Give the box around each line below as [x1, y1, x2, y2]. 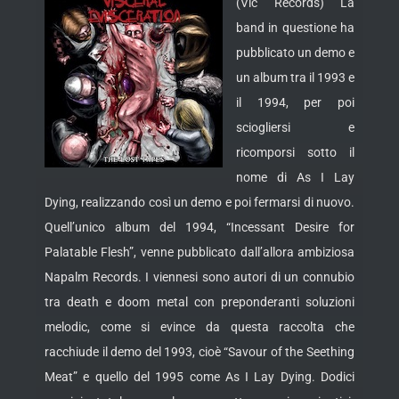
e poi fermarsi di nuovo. [222, 195, 355, 210]
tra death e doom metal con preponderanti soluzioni [45, 295, 354, 310]
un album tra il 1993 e [236, 70, 354, 85]
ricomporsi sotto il [236, 145, 354, 160]
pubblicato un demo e [236, 45, 354, 61]
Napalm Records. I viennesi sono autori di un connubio [45, 270, 354, 285]
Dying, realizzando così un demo [45, 195, 223, 210]
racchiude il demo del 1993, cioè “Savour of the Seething [45, 345, 354, 360]
